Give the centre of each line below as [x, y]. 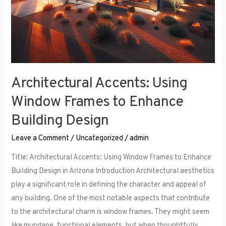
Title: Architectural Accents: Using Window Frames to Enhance [111, 158]
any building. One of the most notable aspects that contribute [111, 199]
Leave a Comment [40, 138]
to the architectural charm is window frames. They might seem [110, 212]
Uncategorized [100, 138]
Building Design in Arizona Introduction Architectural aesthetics [113, 172]
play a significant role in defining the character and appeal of [109, 185]
